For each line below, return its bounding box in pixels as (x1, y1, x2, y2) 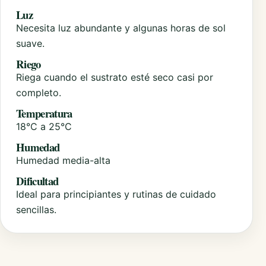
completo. (16, 86, 61, 99)
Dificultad (16, 172, 59, 189)
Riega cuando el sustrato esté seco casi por (16, 71, 213, 83)
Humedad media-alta (16, 154, 110, 166)
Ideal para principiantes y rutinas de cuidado (16, 188, 216, 200)
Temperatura (16, 104, 72, 121)
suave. (16, 37, 45, 49)
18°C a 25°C (16, 120, 72, 132)
